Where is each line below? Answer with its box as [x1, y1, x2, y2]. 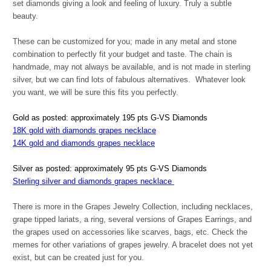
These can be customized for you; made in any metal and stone [13, 37, 237, 47]
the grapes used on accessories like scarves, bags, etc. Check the [13, 227, 247, 237]
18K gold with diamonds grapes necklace [13, 126, 156, 135]
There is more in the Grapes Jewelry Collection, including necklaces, [13, 202, 253, 212]
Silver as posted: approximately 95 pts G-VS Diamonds [13, 164, 207, 174]
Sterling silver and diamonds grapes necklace [13, 177, 174, 186]
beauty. [13, 11, 38, 21]
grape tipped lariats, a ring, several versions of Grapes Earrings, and [13, 215, 252, 224]
